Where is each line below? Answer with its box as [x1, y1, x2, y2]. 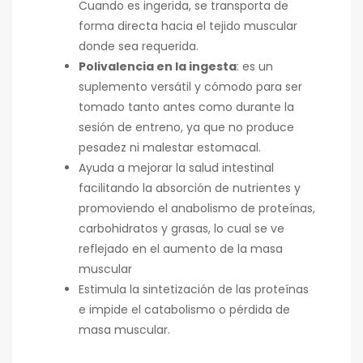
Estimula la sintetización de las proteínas [79, 281, 309, 298]
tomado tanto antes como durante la [79, 99, 294, 116]
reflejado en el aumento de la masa [79, 241, 283, 258]
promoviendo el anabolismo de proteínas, [79, 200, 315, 217]
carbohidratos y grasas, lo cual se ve [79, 220, 284, 237]
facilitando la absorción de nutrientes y [79, 180, 301, 197]
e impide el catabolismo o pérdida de [79, 301, 290, 318]
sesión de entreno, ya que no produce [79, 119, 294, 136]
